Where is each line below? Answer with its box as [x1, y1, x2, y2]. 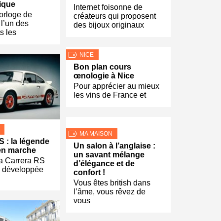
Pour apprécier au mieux [74, 82, 159, 91]
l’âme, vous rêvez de [74, 187, 146, 196]
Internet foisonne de [74, 3, 143, 12]
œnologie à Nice [74, 72, 134, 80]
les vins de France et [74, 91, 146, 100]
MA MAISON [79, 130, 112, 138]
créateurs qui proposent [74, 12, 156, 21]
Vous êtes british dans [74, 179, 150, 187]
